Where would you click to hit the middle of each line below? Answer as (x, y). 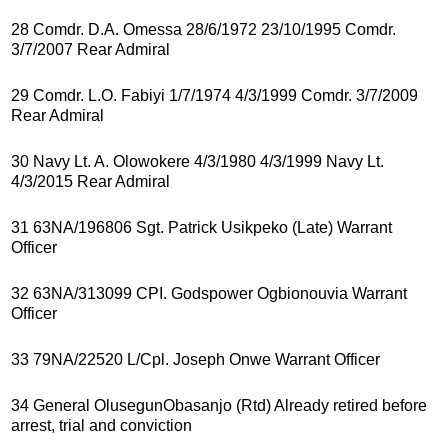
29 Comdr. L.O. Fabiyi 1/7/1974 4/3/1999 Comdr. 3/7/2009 (214, 95)
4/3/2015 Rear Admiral (90, 181)
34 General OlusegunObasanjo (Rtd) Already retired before (219, 405)
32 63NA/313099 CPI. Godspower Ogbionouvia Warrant (209, 293)
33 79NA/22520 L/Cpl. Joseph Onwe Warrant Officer (195, 359)
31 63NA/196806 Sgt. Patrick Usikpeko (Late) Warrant (201, 227)
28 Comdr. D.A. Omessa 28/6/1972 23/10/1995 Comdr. (203, 29)
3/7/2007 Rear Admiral (90, 49)
